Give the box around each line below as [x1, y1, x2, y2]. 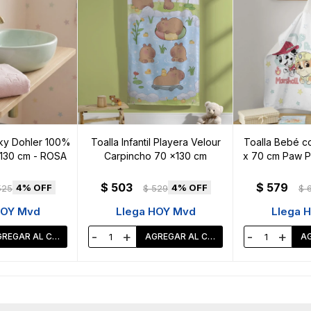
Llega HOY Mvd [115, 205, 196, 219]
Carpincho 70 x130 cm [104, 150, 207, 162]
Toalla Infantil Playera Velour [90, 136, 221, 149]
